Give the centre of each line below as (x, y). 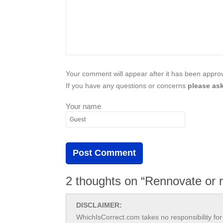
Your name (83, 106)
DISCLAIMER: (99, 205)
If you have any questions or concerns (127, 85)
